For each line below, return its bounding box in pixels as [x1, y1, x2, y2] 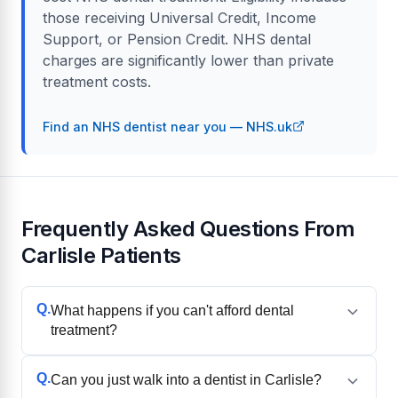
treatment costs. [43, 72, 151, 91]
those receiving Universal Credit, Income [43, 8, 316, 27]
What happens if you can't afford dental [51, 303, 294, 319]
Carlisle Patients [21, 242, 181, 268]
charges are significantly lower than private [43, 51, 334, 69]
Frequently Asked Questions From [21, 215, 355, 242]
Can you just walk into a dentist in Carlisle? [51, 372, 322, 388]
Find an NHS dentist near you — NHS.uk [43, 118, 292, 134]
